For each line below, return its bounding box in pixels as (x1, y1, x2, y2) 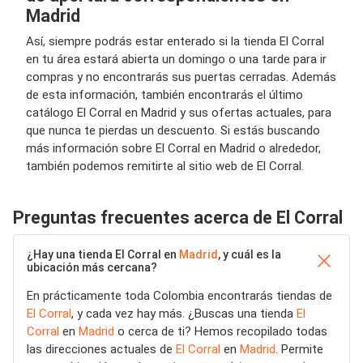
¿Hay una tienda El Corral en (27, 248, 179, 261)
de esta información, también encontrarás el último (26, 88, 303, 102)
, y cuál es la (218, 248, 281, 261)
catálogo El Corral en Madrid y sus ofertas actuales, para (26, 105, 331, 120)
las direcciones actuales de (27, 342, 176, 357)
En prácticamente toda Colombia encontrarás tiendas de (27, 288, 332, 303)
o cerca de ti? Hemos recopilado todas (114, 324, 327, 339)
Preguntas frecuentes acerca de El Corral (13, 207, 343, 228)
